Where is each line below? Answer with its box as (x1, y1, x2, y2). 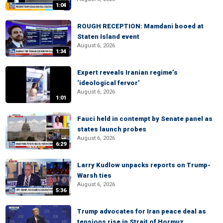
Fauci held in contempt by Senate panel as (77, 115, 213, 122)
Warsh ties (77, 172, 111, 179)
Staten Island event (77, 33, 139, 40)
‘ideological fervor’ (77, 79, 140, 87)
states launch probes (77, 125, 146, 133)
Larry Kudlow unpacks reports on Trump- (77, 161, 211, 169)
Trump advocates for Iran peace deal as (77, 208, 206, 215)
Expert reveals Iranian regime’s (77, 69, 178, 76)
